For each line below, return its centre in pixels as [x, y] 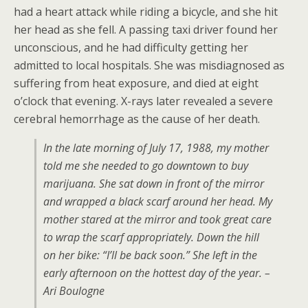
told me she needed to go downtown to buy [146, 166]
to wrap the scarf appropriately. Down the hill [151, 237]
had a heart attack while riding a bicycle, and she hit [146, 12]
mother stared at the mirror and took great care [157, 219]
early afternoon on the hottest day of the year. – [157, 273]
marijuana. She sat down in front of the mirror [154, 184]
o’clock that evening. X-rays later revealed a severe [143, 101]
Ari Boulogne [74, 291]
